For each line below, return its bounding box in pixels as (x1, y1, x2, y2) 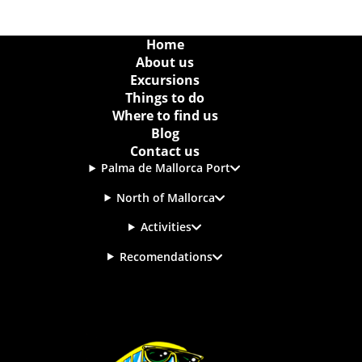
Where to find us (112, 107, 218, 124)
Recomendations (119, 248, 213, 264)
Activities (140, 219, 192, 235)
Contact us (130, 142, 200, 160)
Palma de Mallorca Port (101, 160, 231, 176)
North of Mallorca (116, 189, 216, 205)
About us (136, 53, 194, 71)
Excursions (130, 71, 200, 89)
